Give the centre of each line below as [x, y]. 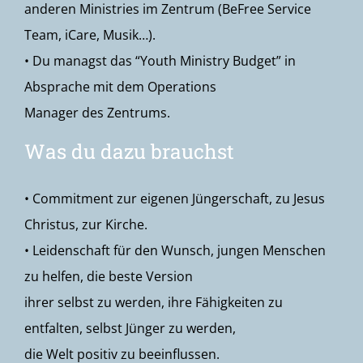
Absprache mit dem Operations [120, 87]
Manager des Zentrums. [97, 113]
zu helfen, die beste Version [109, 276]
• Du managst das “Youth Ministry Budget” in [160, 61]
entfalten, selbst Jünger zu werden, [130, 328]
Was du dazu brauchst [129, 151]
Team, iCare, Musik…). [90, 35]
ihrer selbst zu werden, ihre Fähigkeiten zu [154, 302]
